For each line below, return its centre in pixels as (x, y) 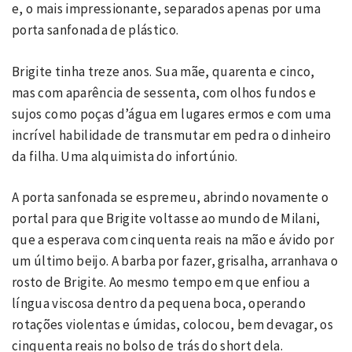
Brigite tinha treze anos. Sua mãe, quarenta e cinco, (163, 71)
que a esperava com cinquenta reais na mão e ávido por (173, 240)
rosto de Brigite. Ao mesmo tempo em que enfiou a (161, 282)
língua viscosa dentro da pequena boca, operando (159, 303)
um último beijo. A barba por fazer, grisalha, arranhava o (175, 261)
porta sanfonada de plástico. (97, 30)
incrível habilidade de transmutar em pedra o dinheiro (172, 135)
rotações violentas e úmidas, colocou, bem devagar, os (173, 324)
